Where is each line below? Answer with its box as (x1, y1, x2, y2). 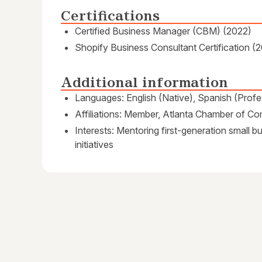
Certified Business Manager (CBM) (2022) (75, 25, 251, 37)
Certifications (61, 10, 160, 22)
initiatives (75, 139, 113, 151)
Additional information (61, 77, 228, 89)
